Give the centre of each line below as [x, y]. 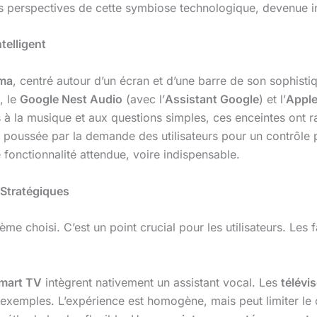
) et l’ [272, 99]
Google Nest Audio [71, 99]
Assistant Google [212, 99]
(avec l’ [144, 99]
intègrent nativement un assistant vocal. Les [161, 282]
